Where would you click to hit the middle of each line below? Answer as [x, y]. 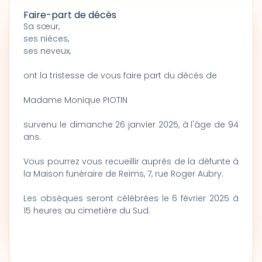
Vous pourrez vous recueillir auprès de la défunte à [131, 161]
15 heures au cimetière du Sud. [87, 211]
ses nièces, [46, 39]
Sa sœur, [42, 26]
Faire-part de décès [70, 15]
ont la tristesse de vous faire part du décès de [121, 75]
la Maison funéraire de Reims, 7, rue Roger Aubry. [123, 174]
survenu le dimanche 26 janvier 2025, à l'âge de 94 [131, 125]
